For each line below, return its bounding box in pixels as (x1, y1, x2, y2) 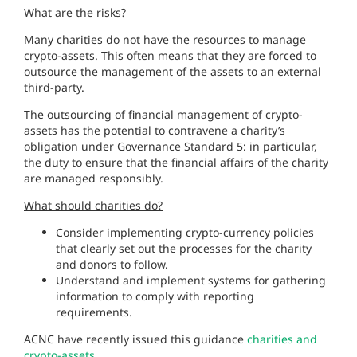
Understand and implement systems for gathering (56, 273, 326, 288)
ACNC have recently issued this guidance (24, 331, 244, 347)
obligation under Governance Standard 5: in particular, (24, 139, 317, 155)
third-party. (24, 80, 84, 96)
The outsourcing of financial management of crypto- (24, 107, 303, 123)
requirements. (56, 304, 132, 320)
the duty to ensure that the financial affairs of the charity (24, 155, 328, 171)
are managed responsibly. (24, 171, 163, 186)
